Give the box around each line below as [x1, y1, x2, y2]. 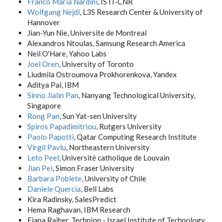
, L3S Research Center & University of [80, 7, 203, 16]
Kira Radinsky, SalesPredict [27, 195, 116, 204]
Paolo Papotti [27, 132, 74, 141]
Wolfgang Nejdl [27, 7, 80, 16]
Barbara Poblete [27, 174, 82, 183]
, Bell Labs [81, 184, 113, 193]
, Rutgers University [96, 122, 162, 131]
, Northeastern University [66, 143, 150, 152]
